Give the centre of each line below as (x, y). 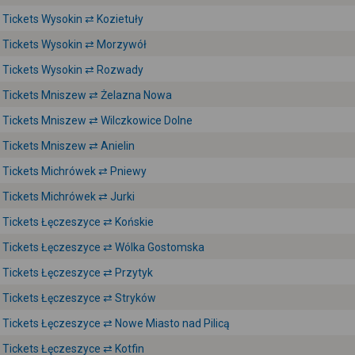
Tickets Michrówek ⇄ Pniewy (74, 171)
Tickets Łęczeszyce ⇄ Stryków (79, 298)
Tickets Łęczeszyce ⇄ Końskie (78, 222)
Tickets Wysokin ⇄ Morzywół (74, 44)
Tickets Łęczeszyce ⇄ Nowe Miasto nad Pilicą (116, 323)
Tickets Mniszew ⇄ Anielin (69, 146)
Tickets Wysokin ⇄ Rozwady (73, 70)
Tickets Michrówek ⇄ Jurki (69, 197)
